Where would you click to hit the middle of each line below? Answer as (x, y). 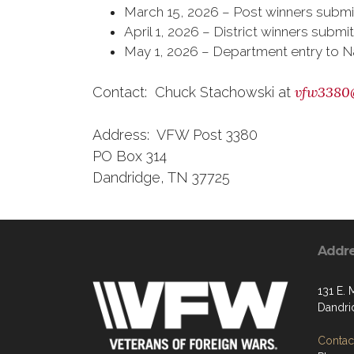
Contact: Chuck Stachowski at (194, 92)
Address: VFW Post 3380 (175, 135)
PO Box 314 (130, 156)
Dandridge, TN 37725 (161, 177)
